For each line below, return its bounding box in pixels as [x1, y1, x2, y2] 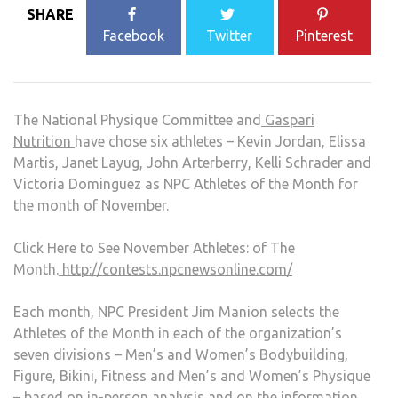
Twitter [206, 27, 253, 44]
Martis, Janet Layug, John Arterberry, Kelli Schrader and [13, 154, 371, 171]
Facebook [103, 27, 165, 44]
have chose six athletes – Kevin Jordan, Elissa [75, 132, 366, 149]
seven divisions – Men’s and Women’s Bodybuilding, [13, 346, 348, 362]
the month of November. [13, 196, 169, 213]
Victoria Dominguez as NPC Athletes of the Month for [13, 175, 358, 192]
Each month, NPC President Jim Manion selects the [13, 303, 339, 320]
